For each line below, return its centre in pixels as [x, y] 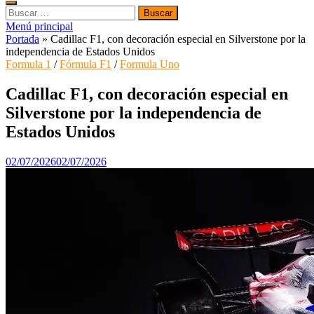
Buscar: [22, 11]
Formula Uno [150, 64]
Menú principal [39, 26]
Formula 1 [28, 64]
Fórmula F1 [86, 64]
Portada [22, 39]
